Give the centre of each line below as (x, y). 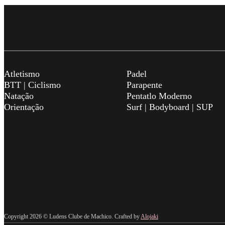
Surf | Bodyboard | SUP (170, 107)
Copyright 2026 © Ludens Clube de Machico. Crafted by (72, 216)
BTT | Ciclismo (32, 85)
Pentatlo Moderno (159, 96)
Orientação (24, 107)
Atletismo (22, 74)
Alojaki (149, 216)
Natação (19, 96)
